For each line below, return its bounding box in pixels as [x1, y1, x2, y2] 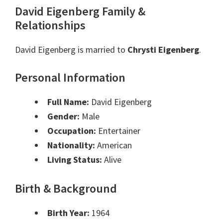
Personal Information [15, 70, 125, 86]
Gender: [47, 111, 80, 122]
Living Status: [47, 154, 102, 166]
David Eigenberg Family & [15, 3, 145, 19]
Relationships [15, 17, 86, 33]
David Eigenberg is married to [15, 44, 127, 56]
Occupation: [47, 125, 96, 137]
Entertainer [96, 125, 140, 137]
